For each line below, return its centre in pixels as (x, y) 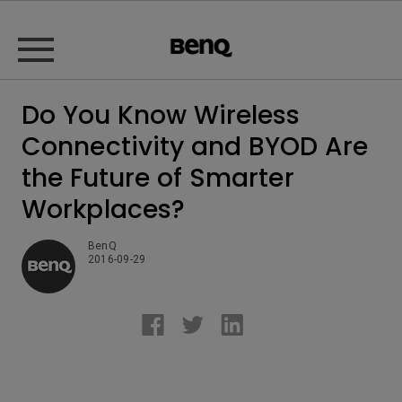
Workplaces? (104, 210)
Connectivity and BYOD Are (195, 147)
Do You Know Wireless (161, 115)
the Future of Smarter (158, 178)
